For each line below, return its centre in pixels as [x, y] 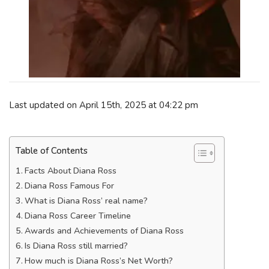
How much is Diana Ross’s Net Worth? [98, 261]
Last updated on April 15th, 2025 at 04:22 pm [104, 105]
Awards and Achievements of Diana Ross [104, 231]
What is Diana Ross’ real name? [86, 201]
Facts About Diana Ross [70, 171]
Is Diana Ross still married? [76, 246]
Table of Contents [52, 151]
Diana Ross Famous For [69, 186]
